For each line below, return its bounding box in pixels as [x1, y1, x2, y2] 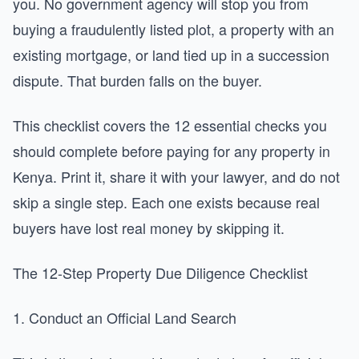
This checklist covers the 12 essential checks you [13, 115, 327, 135]
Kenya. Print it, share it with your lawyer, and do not [13, 166, 340, 187]
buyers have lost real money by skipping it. [13, 217, 284, 238]
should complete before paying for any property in [13, 140, 330, 161]
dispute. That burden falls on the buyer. [13, 70, 262, 91]
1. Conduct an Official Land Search [13, 307, 236, 328]
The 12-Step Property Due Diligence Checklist [13, 262, 308, 283]
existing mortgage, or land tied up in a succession [13, 44, 329, 65]
